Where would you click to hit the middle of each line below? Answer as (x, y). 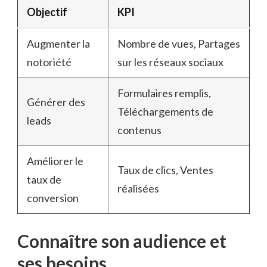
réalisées (138, 188)
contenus (139, 130)
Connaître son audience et (122, 240)
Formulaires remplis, (164, 93)
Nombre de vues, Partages (179, 43)
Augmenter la (58, 43)
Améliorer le (55, 161)
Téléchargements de (165, 111)
